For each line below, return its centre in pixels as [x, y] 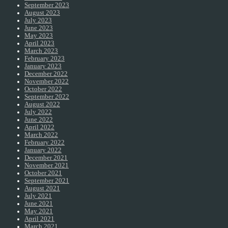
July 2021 [38, 196]
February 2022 [45, 143]
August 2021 [42, 189]
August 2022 [42, 105]
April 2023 [39, 44]
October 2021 [43, 173]
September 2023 [47, 5]
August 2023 [42, 13]
